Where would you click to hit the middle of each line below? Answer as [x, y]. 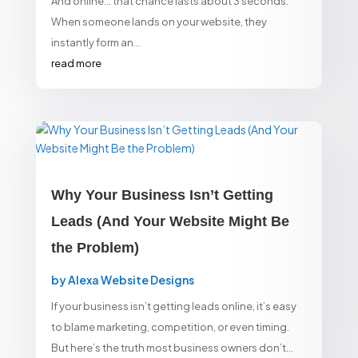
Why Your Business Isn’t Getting [162, 195]
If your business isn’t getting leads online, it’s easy [173, 306]
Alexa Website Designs [131, 279]
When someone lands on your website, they [159, 21]
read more [76, 63]
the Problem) [95, 247]
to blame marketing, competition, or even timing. [170, 326]
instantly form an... [95, 42]
